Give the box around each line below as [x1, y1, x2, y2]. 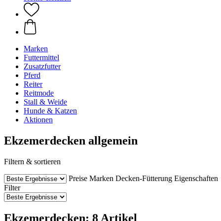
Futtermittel [24, 53, 59, 62]
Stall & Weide [24, 98, 67, 106]
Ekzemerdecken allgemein [4, 134, 138, 147]
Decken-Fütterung [115, 174, 172, 183]
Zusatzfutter [24, 62, 61, 71]
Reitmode [24, 89, 54, 97]
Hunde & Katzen [24, 107, 77, 115]
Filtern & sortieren [4, 157, 61, 166]
